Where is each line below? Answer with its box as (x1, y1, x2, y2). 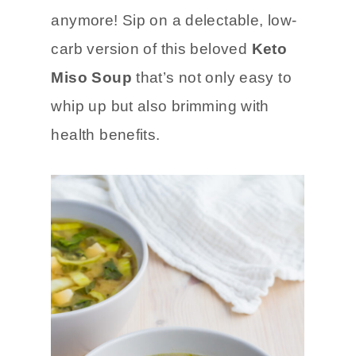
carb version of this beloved (51, 41, 252, 58)
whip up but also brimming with (51, 98, 269, 115)
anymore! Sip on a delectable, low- (51, 12, 297, 29)
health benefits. (51, 126, 161, 144)
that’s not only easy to (131, 69, 292, 87)
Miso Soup (51, 69, 132, 87)
